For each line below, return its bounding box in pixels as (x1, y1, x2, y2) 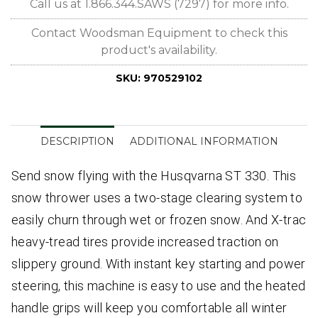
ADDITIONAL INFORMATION (129, 135, 278, 148)
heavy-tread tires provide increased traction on (11, 234, 279, 250)
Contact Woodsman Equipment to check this (31, 26, 287, 40)
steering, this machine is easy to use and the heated (11, 278, 306, 294)
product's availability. (101, 43, 217, 57)
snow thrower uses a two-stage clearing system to (11, 190, 303, 206)
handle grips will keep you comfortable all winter (11, 300, 287, 316)
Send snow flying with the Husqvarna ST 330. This (11, 168, 297, 184)
